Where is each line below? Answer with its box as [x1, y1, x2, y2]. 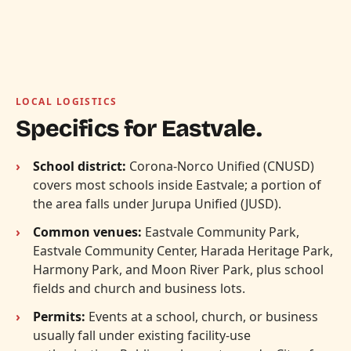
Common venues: [33, 223, 142, 241]
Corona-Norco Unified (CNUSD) [126, 157, 314, 175]
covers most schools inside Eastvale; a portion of [33, 175, 321, 194]
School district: [33, 157, 126, 175]
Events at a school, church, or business [85, 307, 318, 325]
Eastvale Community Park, [142, 223, 299, 241]
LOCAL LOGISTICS [16, 94, 118, 108]
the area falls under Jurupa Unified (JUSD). [33, 194, 281, 212]
